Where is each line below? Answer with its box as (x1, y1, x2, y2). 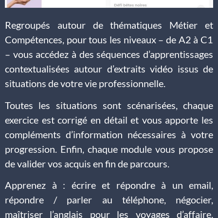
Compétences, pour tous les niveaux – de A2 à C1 (5, 34, 213, 46)
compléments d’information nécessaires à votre (5, 128, 213, 140)
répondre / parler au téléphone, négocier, (5, 194, 213, 206)
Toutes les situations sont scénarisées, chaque (5, 99, 213, 111)
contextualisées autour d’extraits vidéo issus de (5, 63, 213, 75)
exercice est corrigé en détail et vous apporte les (5, 113, 213, 126)
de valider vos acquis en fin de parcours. (5, 157, 169, 169)
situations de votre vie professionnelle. (5, 77, 165, 90)
